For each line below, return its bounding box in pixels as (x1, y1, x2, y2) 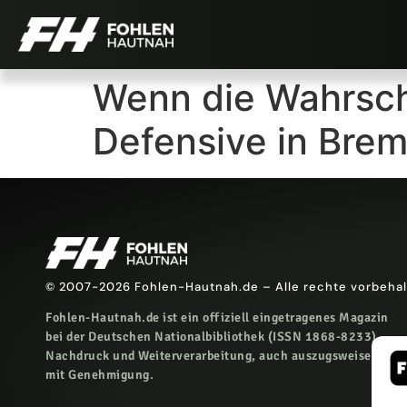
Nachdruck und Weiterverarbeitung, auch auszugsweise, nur (45, 348, 399, 364)
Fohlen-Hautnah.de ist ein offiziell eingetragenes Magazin (45, 310, 389, 326)
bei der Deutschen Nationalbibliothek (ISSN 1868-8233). (45, 329, 381, 345)
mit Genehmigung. (45, 367, 154, 383)
